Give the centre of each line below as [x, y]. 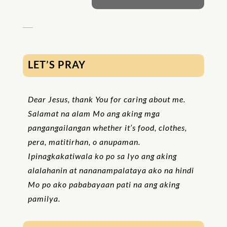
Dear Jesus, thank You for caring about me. [106, 99]
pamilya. [44, 198]
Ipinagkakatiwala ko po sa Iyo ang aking [102, 156]
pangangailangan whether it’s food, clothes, [107, 127]
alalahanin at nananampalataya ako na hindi [111, 170]
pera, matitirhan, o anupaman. [84, 142]
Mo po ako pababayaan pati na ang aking [104, 184]
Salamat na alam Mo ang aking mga [94, 113]
